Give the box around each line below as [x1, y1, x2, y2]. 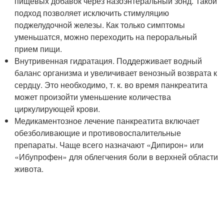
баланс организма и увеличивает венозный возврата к [14, 67, 217, 78]
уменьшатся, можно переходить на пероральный [14, 31, 197, 42]
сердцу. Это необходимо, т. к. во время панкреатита [14, 79, 208, 90]
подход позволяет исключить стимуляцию [14, 7, 169, 18]
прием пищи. [14, 43, 62, 54]
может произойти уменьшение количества [14, 91, 171, 102]
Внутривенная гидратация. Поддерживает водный [14, 55, 202, 66]
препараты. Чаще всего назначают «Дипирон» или [14, 139, 204, 150]
